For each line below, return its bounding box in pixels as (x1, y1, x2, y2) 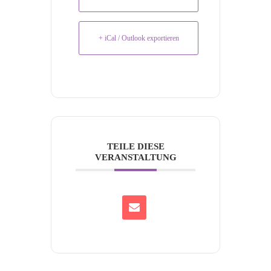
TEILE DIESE (106, 142, 165, 151)
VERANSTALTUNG (94, 152, 177, 162)
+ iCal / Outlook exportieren (98, 34, 179, 42)
